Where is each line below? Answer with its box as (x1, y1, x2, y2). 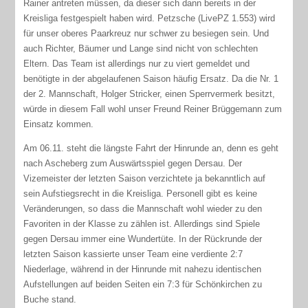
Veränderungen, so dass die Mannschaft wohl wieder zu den (23, 203, 263, 214)
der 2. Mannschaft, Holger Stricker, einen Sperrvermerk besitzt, (23, 88, 276, 99)
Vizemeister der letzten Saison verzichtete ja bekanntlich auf (23, 173, 266, 184)
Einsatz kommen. (23, 118, 97, 129)
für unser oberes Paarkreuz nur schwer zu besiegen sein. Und (23, 27, 269, 38)
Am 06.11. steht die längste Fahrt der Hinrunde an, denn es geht (23, 142, 279, 153)
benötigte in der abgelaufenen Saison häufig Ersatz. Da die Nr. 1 (23, 73, 279, 84)
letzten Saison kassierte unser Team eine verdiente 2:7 (23, 248, 243, 259)
